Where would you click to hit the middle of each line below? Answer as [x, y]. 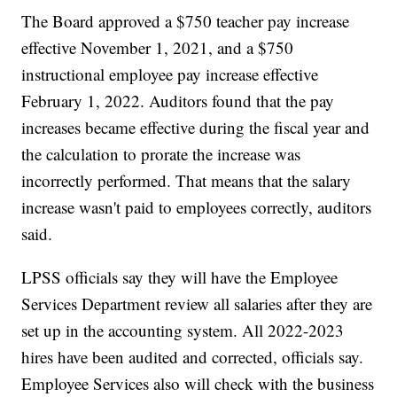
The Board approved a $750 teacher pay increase [186, 21]
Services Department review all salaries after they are [197, 304]
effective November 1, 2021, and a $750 [158, 48]
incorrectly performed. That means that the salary [187, 181]
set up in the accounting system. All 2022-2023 [183, 331]
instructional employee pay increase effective [170, 74]
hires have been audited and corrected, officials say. [193, 357]
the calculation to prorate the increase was [161, 154]
